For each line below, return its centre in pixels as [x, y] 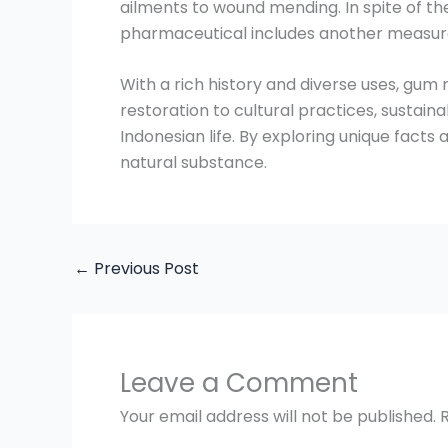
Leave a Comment [239, 383]
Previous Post [144, 269]
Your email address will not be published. [278, 417]
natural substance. [193, 163]
